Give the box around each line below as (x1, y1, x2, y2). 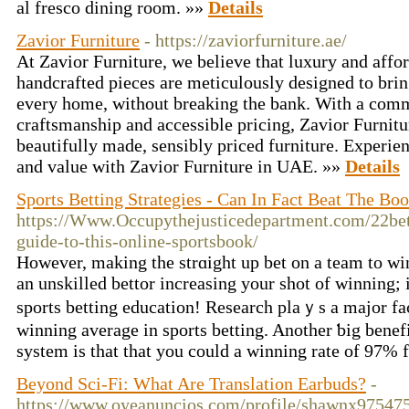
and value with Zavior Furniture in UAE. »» (16, 156, 345, 176)
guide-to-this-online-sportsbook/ (16, 231, 258, 251)
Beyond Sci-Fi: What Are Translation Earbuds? (16, 373, 366, 393)
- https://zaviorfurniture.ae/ (144, 30, 347, 50)
